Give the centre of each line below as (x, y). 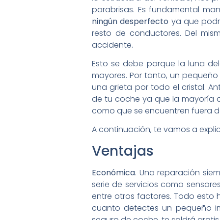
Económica (113, 172)
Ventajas (123, 151)
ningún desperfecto (130, 21)
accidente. (112, 45)
